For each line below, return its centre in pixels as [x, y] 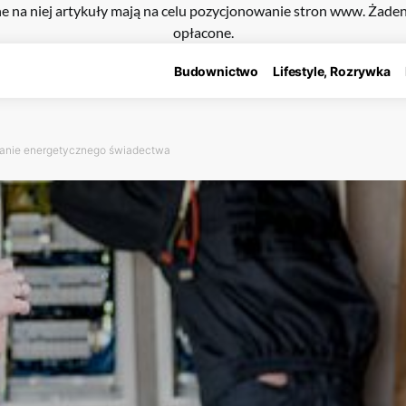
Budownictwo [216, 71]
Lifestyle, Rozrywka [332, 71]
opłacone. [203, 32]
